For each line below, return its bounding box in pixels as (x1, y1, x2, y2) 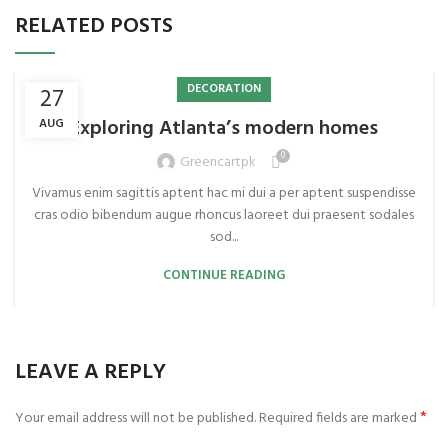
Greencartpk (180, 151, 256, 175)
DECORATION (187, 78, 261, 99)
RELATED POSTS (15, 8, 173, 44)
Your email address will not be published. (15, 406, 256, 430)
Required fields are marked (259, 406, 420, 430)
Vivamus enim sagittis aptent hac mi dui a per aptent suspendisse (32, 181, 416, 205)
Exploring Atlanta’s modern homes (70, 112, 378, 145)
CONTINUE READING (163, 264, 285, 286)
